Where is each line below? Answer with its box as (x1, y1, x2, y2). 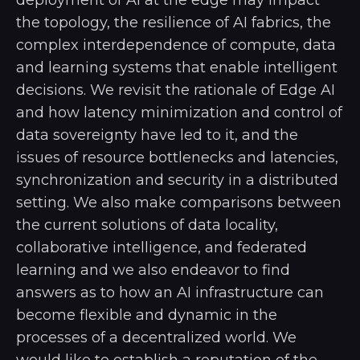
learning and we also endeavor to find (16, 260, 290, 279)
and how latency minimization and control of (16, 103, 342, 121)
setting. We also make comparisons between (16, 193, 342, 211)
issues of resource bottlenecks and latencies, (16, 148, 338, 166)
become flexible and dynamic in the (16, 305, 277, 324)
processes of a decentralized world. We (16, 328, 297, 346)
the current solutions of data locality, (16, 215, 278, 234)
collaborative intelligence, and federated (16, 238, 307, 256)
